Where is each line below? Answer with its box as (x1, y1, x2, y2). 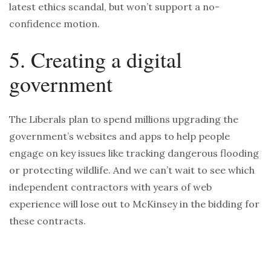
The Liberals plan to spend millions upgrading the (9, 113, 238, 126)
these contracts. (9, 215, 86, 227)
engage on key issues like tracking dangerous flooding (9, 147, 259, 160)
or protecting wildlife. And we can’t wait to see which (9, 164, 255, 177)
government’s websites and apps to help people (9, 130, 230, 143)
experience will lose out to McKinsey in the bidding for (9, 198, 260, 211)
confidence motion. (9, 18, 100, 30)
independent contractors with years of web (9, 181, 212, 194)
